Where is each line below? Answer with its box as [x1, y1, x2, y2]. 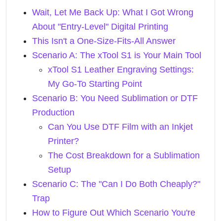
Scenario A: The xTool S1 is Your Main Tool [32, 50, 201, 60]
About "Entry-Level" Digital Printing [32, 22, 168, 32]
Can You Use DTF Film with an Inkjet [48, 122, 193, 132]
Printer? [48, 136, 79, 146]
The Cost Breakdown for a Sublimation [48, 150, 200, 160]
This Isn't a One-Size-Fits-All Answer [32, 36, 176, 46]
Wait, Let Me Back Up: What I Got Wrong [32, 7, 193, 17]
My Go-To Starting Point [48, 79, 142, 89]
